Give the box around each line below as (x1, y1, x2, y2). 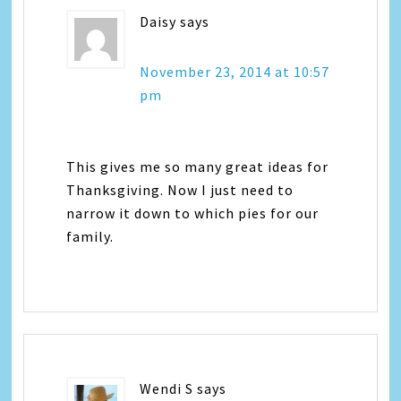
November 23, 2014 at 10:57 (140, 62, 330, 81)
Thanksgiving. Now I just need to (66, 180, 294, 199)
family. (66, 226, 115, 245)
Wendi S (140, 379, 194, 397)
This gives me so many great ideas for (66, 157, 329, 175)
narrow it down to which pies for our (66, 203, 320, 222)
